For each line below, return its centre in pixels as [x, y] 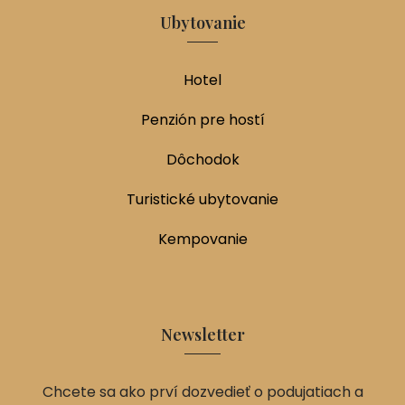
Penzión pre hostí [202, 119]
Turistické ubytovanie [202, 199]
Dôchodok [202, 159]
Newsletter [202, 334]
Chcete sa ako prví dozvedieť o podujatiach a [202, 391]
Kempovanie [202, 239]
